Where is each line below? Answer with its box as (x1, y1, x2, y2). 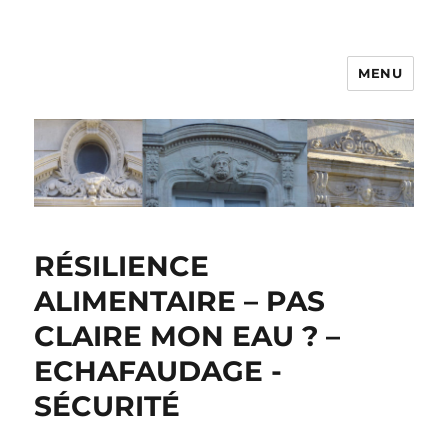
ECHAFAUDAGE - (34, 354, 283, 389)
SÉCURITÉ (34, 389, 181, 424)
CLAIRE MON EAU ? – (34, 319, 341, 354)
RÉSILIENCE (34, 249, 210, 284)
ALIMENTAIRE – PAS (34, 284, 326, 319)
